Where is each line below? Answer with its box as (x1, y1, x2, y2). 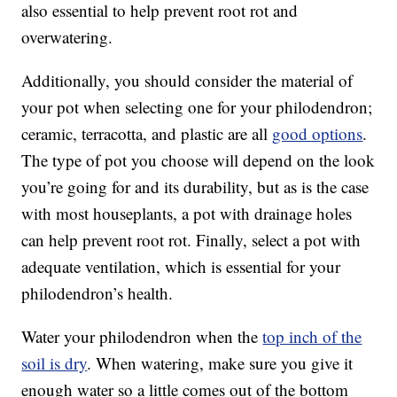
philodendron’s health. (21, 282, 174, 305)
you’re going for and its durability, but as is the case (21, 175, 370, 198)
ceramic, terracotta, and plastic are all (21, 122, 273, 145)
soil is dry (21, 352, 88, 375)
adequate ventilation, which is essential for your (21, 255, 341, 278)
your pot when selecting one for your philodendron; (21, 96, 373, 119)
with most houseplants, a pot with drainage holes (21, 202, 353, 225)
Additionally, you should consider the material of (21, 69, 354, 92)
